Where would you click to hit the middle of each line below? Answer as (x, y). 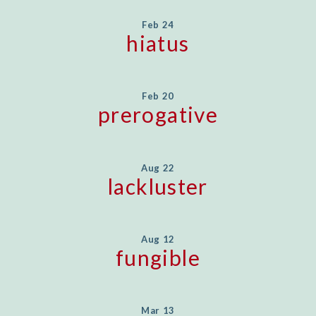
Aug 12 (158, 239)
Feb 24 (158, 25)
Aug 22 (158, 168)
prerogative (158, 115)
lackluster (158, 186)
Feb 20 (158, 96)
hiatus (158, 43)
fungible (158, 257)
